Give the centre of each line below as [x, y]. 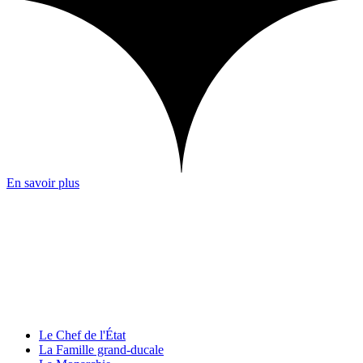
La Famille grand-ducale [101, 350]
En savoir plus [43, 183]
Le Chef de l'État [82, 335]
